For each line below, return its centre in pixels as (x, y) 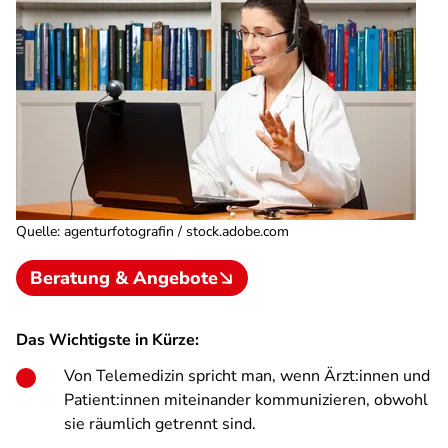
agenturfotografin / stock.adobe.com (176, 231)
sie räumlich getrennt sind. (160, 424)
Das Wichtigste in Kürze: (107, 340)
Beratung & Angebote (124, 278)
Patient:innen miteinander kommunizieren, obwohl (246, 400)
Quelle (36, 231)
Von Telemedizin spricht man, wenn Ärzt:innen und (247, 376)
